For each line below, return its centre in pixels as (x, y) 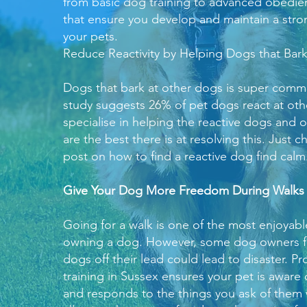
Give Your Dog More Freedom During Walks (184, 191)
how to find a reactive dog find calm (207, 156)
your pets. (90, 36)
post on (86, 156)
